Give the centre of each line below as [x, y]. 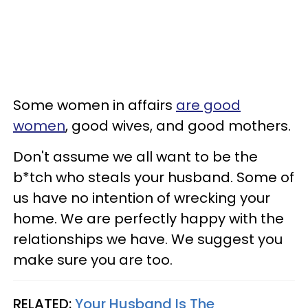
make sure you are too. [93, 260]
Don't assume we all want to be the [135, 156]
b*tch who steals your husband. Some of [154, 177]
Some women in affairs [95, 105]
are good [208, 105]
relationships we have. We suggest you [148, 239]
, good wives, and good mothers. [178, 125]
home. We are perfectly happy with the [148, 218]
